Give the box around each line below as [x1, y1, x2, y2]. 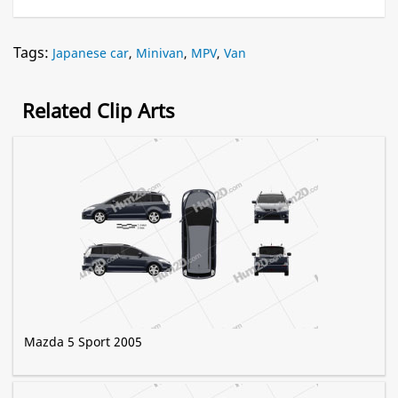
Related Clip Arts [22, 97, 175, 124]
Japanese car [52, 44, 129, 62]
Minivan [136, 44, 184, 62]
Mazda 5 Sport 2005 [24, 333, 142, 351]
